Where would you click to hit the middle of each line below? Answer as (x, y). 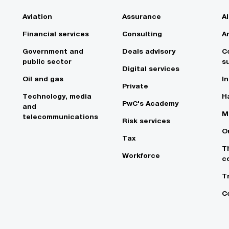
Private (135, 86)
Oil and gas (43, 79)
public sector (47, 62)
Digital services (151, 69)
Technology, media (57, 96)
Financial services (56, 34)
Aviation (37, 17)
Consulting (142, 34)
